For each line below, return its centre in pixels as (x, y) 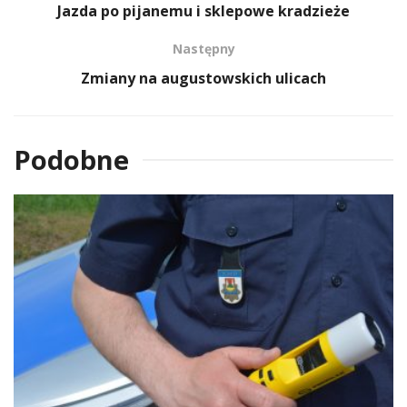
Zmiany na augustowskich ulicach (203, 79)
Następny (203, 49)
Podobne (71, 160)
